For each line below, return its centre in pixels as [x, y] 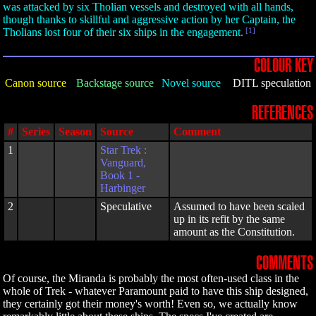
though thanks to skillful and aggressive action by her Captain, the [149, 19]
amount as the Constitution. [234, 232]
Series [36, 132]
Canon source [36, 83]
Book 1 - [120, 175]
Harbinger [123, 188]
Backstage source [115, 83]
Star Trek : [123, 150]
